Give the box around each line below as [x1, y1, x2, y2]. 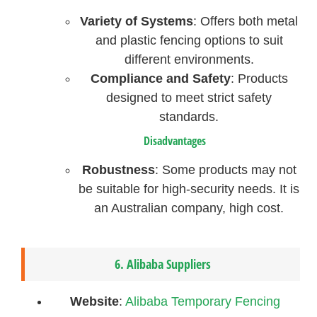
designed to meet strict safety [106, 91, 272, 105]
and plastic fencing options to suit [95, 33, 283, 48]
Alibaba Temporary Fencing [125, 294, 280, 309]
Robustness [81, 163, 155, 178]
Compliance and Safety [90, 71, 231, 86]
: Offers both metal [193, 14, 299, 29]
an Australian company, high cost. [94, 201, 284, 216]
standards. [159, 110, 219, 125]
